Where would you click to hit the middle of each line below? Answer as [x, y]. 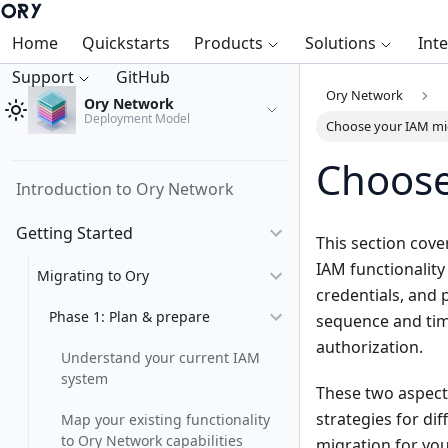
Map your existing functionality [165, 419]
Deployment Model [137, 118]
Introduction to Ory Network [125, 189]
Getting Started [74, 233]
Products [228, 43]
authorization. [369, 347]
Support [43, 77]
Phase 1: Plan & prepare [129, 316]
